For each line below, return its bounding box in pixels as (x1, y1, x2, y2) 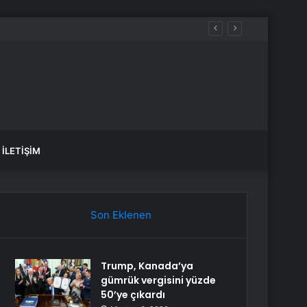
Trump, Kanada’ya (101, 259, 194, 273)
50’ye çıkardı (101, 288, 166, 302)
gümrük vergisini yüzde (101, 273, 217, 287)
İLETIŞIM (2, 145, 40, 156)
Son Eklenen (90, 208, 151, 221)
